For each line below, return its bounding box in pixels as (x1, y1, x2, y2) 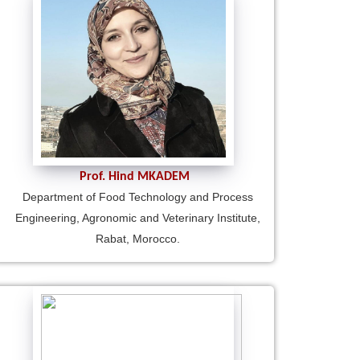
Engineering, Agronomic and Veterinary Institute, (15, 211, 260, 224)
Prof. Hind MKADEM (79, 170, 190, 183)
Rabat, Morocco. (96, 231, 180, 245)
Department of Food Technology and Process (22, 190, 253, 203)
